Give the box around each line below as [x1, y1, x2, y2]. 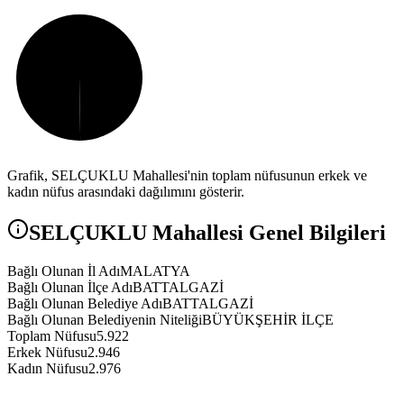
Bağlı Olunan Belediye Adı [7, 296, 162, 312]
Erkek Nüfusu [7, 344, 87, 361]
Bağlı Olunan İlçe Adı [7, 280, 133, 296]
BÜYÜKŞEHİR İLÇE [202, 312, 334, 328]
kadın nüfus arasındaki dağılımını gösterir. [7, 184, 244, 200]
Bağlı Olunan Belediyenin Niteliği [7, 312, 202, 328]
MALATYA [120, 263, 190, 280]
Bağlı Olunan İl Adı [7, 263, 120, 280]
